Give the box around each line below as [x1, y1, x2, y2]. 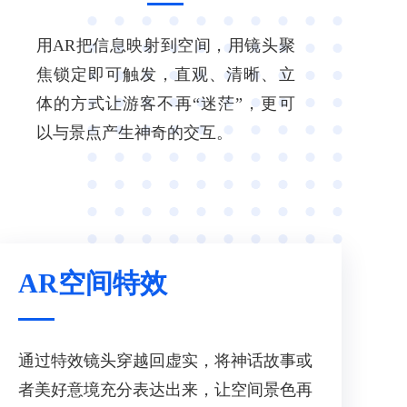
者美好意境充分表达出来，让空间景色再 [18, 381, 313, 399]
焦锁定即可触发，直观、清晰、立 [35, 65, 295, 84]
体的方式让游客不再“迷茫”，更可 [35, 94, 295, 113]
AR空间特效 [18, 268, 167, 298]
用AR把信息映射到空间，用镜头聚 [35, 36, 295, 55]
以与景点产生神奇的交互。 [35, 124, 233, 142]
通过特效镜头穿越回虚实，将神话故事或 [18, 352, 313, 370]
